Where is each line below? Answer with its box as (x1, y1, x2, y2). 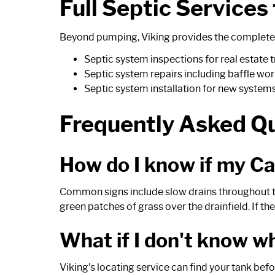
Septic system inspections (84, 53, 203, 65)
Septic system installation (84, 82, 201, 95)
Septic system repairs (84, 68, 182, 80)
